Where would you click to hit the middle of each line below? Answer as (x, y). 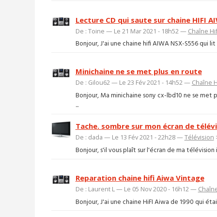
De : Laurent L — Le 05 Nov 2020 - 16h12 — (137, 189)
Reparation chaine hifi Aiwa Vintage (140, 178)
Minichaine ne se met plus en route (139, 71)
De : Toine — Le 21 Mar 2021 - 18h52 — (132, 31)
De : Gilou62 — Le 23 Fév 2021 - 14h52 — (133, 83)
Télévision (199, 137)
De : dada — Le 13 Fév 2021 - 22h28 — (130, 137)
